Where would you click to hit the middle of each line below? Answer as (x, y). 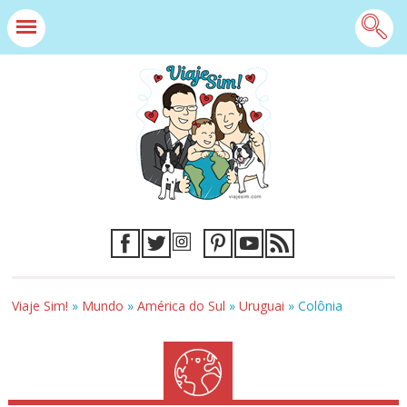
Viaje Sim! (40, 306)
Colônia (321, 306)
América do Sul (182, 306)
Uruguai (262, 306)
